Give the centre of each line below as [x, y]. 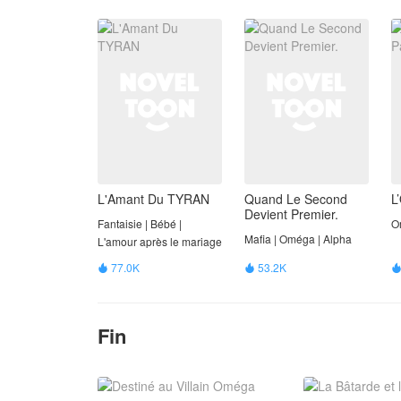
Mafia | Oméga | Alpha [298, 239]
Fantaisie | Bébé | [140, 224]
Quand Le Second [296, 199]
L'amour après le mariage [160, 242]
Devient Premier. [291, 214]
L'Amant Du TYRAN [154, 199]
